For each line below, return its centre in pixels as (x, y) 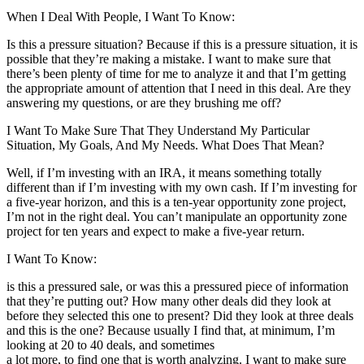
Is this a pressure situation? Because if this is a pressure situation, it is (182, 44)
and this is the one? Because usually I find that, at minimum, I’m (171, 330)
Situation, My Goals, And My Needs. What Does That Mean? (165, 145)
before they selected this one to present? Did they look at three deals (180, 315)
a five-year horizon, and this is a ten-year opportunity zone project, (176, 201)
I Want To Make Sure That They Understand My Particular (158, 130)
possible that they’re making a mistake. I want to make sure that (169, 58)
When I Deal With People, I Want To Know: (121, 16)
